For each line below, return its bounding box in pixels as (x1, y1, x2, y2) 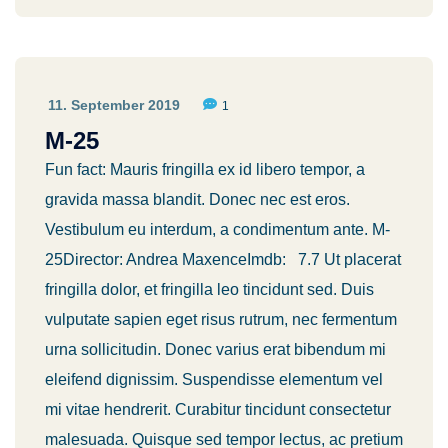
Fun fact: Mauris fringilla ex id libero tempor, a (45, 161, 365, 178)
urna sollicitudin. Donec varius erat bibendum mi (45, 341, 386, 358)
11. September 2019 (48, 97, 180, 113)
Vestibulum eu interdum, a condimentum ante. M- (45, 221, 390, 238)
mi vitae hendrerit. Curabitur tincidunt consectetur (45, 401, 391, 418)
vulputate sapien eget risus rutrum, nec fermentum (45, 311, 397, 328)
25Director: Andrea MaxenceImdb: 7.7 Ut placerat (45, 251, 401, 268)
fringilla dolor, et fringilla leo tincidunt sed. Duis (45, 281, 374, 298)
